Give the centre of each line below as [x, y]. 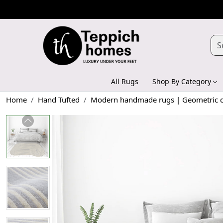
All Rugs [125, 81]
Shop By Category [182, 81]
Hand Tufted [59, 99]
